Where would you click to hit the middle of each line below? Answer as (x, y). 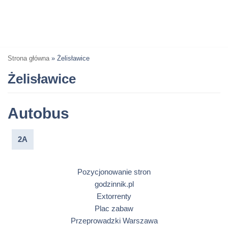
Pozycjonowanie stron (114, 172)
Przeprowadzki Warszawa (114, 221)
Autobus (38, 113)
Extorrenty (114, 196)
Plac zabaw (114, 209)
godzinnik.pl (114, 184)
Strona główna (28, 58)
